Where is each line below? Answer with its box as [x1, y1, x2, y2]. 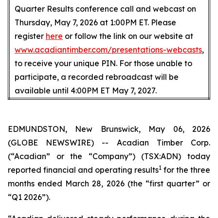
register [15, 31, 46, 41]
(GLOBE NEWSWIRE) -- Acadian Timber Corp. [8, 138, 210, 147]
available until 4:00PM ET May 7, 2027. [15, 86, 157, 95]
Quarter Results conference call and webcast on [15, 4, 196, 14]
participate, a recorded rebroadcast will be [15, 72, 179, 82]
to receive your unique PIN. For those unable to [15, 58, 192, 68]
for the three [162, 165, 210, 175]
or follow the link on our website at [63, 31, 193, 41]
